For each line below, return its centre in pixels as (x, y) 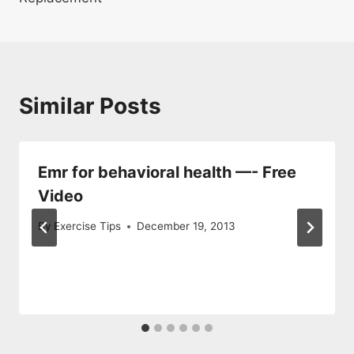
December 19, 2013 (186, 226)
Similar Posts (90, 105)
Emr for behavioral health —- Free (167, 172)
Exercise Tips (88, 226)
